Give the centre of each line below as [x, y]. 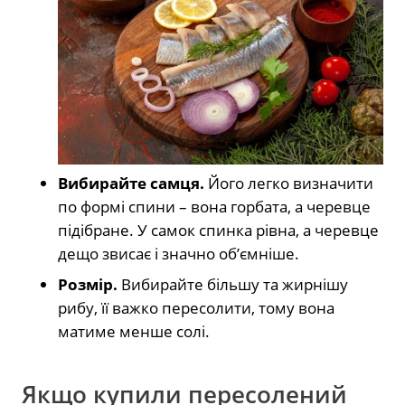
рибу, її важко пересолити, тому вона [196, 308]
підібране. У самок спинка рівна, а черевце [218, 231]
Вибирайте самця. [131, 184]
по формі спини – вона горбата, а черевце [214, 207]
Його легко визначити [291, 184]
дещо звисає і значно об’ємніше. [179, 254]
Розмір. [88, 285]
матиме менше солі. [134, 332]
